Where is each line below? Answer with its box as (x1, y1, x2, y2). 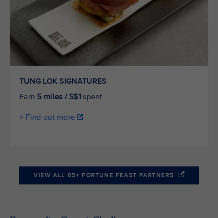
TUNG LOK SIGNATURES (19, 76, 107, 87)
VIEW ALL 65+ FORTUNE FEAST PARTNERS (34, 172, 176, 180)
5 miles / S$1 (37, 92, 81, 102)
